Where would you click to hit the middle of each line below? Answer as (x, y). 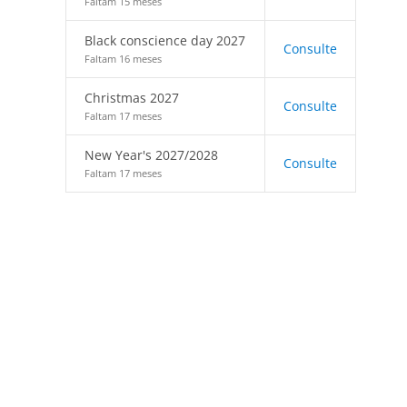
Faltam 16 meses (123, 59)
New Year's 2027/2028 (151, 155)
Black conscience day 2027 (165, 40)
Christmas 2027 (132, 98)
